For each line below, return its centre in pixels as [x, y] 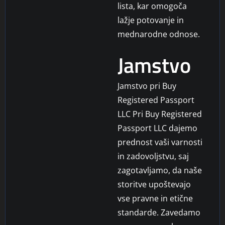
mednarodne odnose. [159, 34]
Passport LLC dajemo [157, 128]
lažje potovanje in [151, 20]
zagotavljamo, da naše [160, 170]
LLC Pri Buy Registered [160, 114]
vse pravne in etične [155, 198]
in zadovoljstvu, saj [153, 156]
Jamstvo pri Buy [147, 86]
